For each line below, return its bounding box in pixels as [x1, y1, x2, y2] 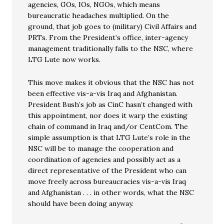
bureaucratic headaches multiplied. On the [28, 11, 169, 20]
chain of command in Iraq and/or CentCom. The [28, 122, 188, 131]
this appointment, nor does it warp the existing [28, 111, 188, 120]
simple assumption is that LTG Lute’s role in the [28, 133, 191, 142]
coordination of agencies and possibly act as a [28, 155, 181, 164]
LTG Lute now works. [28, 55, 101, 64]
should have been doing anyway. [28, 199, 134, 208]
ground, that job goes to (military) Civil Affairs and [28, 22, 197, 31]
